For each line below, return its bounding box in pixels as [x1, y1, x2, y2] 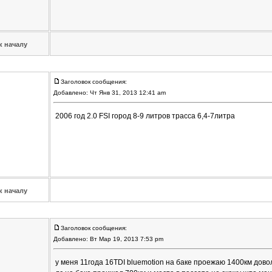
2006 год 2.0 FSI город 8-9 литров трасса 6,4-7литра [55, 112, 235, 121]
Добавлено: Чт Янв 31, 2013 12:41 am [53, 89, 168, 97]
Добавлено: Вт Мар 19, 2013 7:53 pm [53, 236, 165, 243]
